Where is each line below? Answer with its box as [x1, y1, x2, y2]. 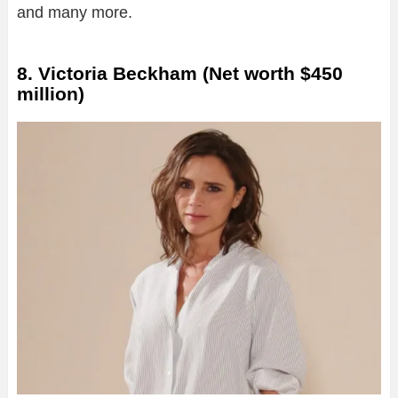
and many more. [17, 3, 132, 21]
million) [17, 83, 84, 104]
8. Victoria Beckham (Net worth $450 [17, 62, 343, 84]
